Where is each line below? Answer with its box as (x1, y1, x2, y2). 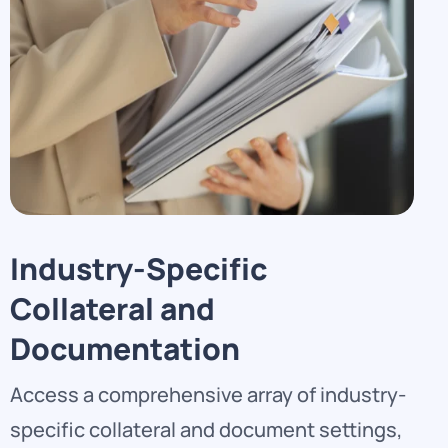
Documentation (10, 328, 246, 370)
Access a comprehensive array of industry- (10, 381, 406, 409)
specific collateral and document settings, (10, 416, 403, 444)
